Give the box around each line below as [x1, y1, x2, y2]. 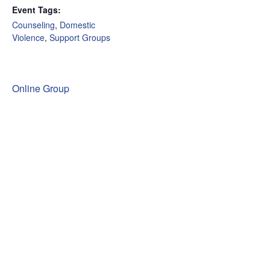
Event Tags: [12, 4, 61, 16]
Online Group [12, 81, 69, 96]
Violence [12, 31, 45, 44]
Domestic [60, 19, 95, 31]
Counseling [12, 19, 55, 31]
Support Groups [49, 31, 110, 44]
